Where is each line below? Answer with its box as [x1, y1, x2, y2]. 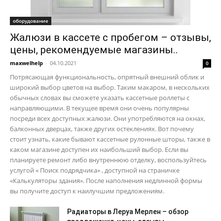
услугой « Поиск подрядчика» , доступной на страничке [10, 166, 180, 175]
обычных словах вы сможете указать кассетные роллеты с [10, 93, 189, 103]
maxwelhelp [10, 59, 43, 67]
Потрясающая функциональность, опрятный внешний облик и [10, 73, 204, 82]
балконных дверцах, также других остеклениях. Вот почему [10, 124, 194, 134]
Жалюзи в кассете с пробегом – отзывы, [10, 32, 211, 44]
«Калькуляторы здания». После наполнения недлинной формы [10, 176, 202, 185]
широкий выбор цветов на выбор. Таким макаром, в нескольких [10, 83, 210, 92]
